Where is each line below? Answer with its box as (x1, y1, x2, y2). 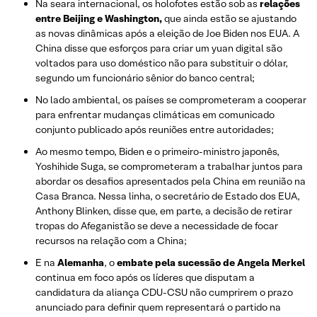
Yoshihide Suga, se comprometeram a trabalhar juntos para (35, 159, 303, 173)
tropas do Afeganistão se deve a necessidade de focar (35, 219, 278, 232)
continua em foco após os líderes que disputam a (35, 270, 255, 284)
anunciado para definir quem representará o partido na (35, 300, 281, 313)
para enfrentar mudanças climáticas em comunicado (35, 108, 275, 121)
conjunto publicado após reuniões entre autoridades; (35, 122, 274, 136)
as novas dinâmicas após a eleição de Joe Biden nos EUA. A (35, 26, 299, 40)
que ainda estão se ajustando (162, 11, 296, 25)
